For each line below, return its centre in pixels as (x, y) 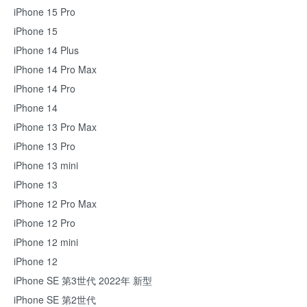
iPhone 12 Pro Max (55, 204)
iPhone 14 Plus (46, 50)
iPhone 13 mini (46, 165)
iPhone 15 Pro (45, 12)
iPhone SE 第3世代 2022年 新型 (83, 280)
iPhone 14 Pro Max (55, 69)
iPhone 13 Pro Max (55, 127)
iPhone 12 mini (46, 242)
